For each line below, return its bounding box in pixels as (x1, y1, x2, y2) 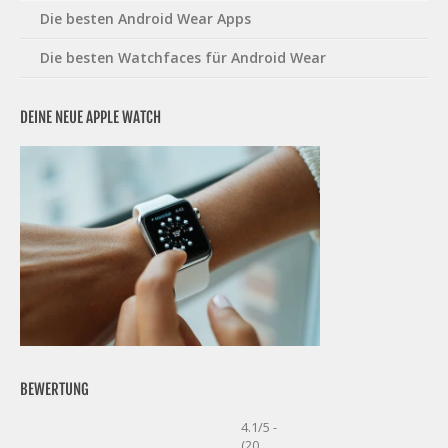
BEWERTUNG (20, 379, 89, 399)
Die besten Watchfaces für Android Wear (40, 47, 326, 67)
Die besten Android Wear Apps (40, 8, 251, 28)
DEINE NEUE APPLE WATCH (20, 107, 161, 127)
